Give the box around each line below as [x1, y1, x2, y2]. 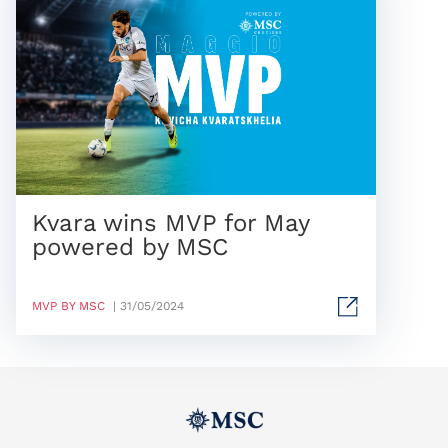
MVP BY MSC [32, 298, 105, 313]
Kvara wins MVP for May [32, 209, 309, 237]
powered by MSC [32, 233, 228, 261]
